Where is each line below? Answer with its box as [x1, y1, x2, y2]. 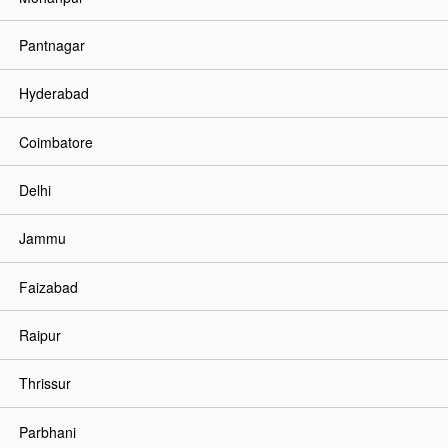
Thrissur [18, 373, 71, 394]
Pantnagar [18, 34, 85, 55]
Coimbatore [18, 131, 93, 152]
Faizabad [18, 276, 78, 297]
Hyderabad [18, 83, 89, 104]
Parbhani [18, 421, 76, 442]
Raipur [18, 324, 61, 345]
